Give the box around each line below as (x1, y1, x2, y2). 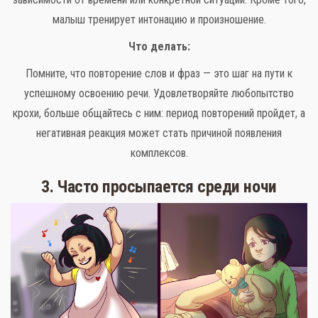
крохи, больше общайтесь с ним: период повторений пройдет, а (13, 106, 305, 120)
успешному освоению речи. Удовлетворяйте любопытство (24, 86, 294, 100)
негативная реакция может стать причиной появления (36, 126, 282, 140)
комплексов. (130, 146, 188, 160)
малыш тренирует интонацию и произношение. (52, 12, 266, 26)
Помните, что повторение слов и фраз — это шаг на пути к (26, 66, 292, 80)
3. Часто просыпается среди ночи (41, 176, 277, 197)
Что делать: (128, 39, 190, 53)
